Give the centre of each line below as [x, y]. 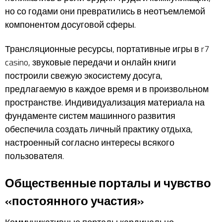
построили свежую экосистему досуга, [84, 76]
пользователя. [34, 156]
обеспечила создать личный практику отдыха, [99, 129]
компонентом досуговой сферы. [70, 24]
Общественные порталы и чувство [108, 183]
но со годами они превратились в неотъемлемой [105, 11]
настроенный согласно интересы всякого [90, 142]
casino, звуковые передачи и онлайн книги [90, 62]
